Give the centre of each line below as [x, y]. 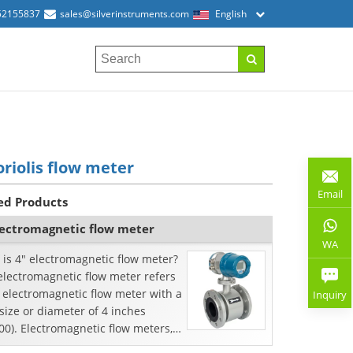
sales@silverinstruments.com [124, 14]
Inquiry [330, 295]
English [231, 14]
